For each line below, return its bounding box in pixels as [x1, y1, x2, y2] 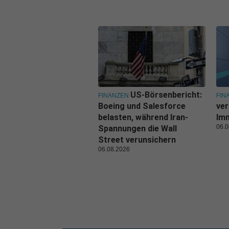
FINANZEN [98, 91, 129, 99]
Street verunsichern [98, 134, 176, 145]
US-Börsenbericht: [130, 89, 202, 100]
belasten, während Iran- [98, 112, 188, 122]
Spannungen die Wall [98, 123, 177, 133]
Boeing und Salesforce [98, 101, 186, 111]
